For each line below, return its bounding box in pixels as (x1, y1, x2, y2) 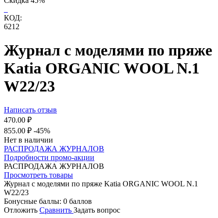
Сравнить (39, 206, 73, 215)
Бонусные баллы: (4, 197, 61, 206)
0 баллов (63, 197, 92, 206)
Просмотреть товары (4, 171, 73, 180)
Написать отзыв (4, 106, 57, 114)
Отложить (4, 206, 37, 215)
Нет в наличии (4, 136, 53, 145)
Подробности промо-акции (4, 153, 94, 162)
